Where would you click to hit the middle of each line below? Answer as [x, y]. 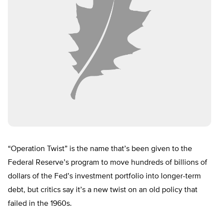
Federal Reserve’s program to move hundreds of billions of [108, 163]
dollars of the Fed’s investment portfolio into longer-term [104, 177]
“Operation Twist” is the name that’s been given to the [100, 149]
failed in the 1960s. [40, 204]
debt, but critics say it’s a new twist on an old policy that [103, 190]
